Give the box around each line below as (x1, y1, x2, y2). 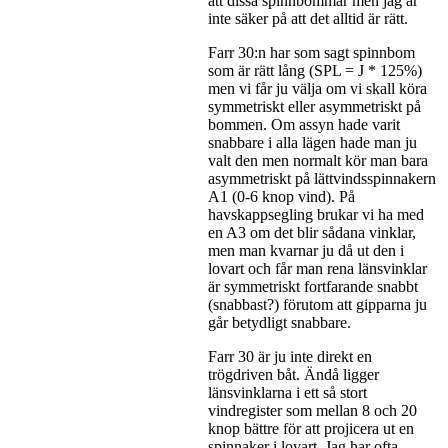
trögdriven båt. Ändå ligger (208, 366, 379, 384)
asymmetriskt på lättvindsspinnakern (208, 170, 436, 188)
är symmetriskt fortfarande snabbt (208, 278, 418, 296)
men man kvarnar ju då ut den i (208, 242, 404, 260)
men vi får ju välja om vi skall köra (208, 80, 427, 98)
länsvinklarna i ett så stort (208, 384, 367, 402)
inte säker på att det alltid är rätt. (208, 10, 408, 28)
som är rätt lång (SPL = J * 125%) (208, 62, 422, 80)
